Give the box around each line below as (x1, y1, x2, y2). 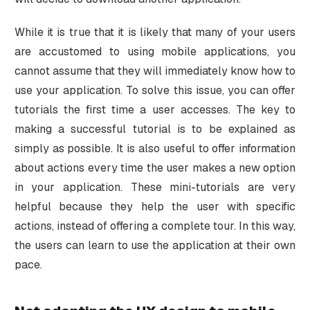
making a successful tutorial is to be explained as (14, 121, 296, 136)
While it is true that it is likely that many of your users (14, 24, 296, 39)
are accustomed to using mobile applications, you (14, 44, 296, 59)
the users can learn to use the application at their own (14, 237, 296, 253)
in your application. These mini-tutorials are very (14, 179, 296, 194)
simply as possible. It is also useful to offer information (14, 140, 296, 156)
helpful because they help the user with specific (14, 199, 296, 214)
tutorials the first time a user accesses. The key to (14, 102, 296, 117)
